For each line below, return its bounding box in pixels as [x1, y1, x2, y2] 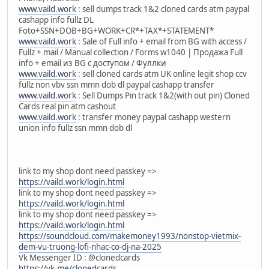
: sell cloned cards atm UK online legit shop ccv [76, 68, 247, 79]
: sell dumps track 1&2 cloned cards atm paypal [76, 3, 249, 14]
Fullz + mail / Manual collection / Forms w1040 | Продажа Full [19, 46, 243, 58]
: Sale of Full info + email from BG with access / [76, 35, 247, 47]
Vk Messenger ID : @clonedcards [19, 252, 140, 263]
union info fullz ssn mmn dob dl [19, 122, 132, 133]
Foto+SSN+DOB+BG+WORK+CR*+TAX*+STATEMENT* [19, 25, 214, 36]
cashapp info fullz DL [19, 14, 94, 25]
